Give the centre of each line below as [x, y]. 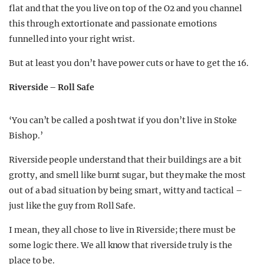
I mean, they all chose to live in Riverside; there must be [122, 230]
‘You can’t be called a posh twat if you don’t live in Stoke [123, 120]
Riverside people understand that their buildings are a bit [125, 160]
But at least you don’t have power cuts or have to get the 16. [129, 63]
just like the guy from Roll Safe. [72, 206]
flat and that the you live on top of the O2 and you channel [126, 8]
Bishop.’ [26, 136]
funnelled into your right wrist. [72, 39]
